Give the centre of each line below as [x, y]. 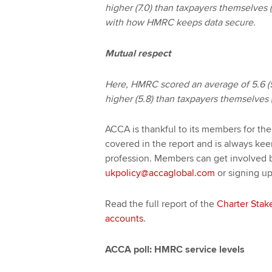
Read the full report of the [161, 204]
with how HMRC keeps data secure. [180, 23]
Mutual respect [138, 54]
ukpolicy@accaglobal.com [160, 173]
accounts [124, 219]
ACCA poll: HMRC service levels [175, 249]
